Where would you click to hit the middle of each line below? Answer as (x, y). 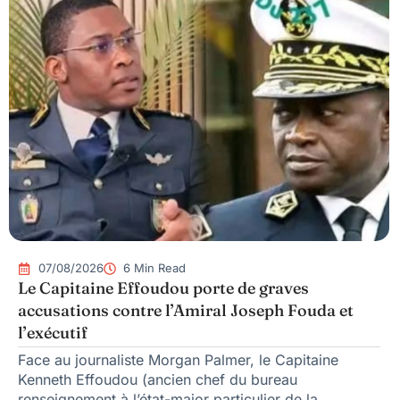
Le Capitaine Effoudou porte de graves (163, 288)
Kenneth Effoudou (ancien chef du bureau (158, 380)
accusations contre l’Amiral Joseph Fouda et (186, 311)
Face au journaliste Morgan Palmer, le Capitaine (178, 360)
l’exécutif (53, 333)
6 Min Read (154, 268)
